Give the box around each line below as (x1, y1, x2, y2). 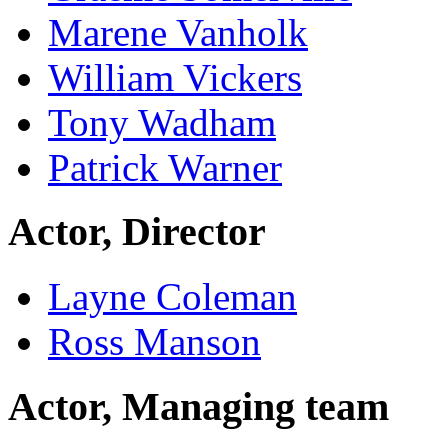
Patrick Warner (48, 145, 282, 189)
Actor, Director (8, 209, 266, 255)
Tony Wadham (48, 100, 276, 144)
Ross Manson (48, 320, 261, 364)
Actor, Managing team (8, 383, 389, 429)
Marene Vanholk (48, 10, 308, 54)
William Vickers (48, 55, 302, 99)
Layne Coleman (48, 275, 297, 319)
